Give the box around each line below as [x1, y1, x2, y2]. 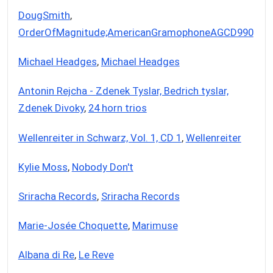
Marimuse [132, 219, 178, 232]
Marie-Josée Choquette [18, 219, 128, 232]
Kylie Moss [18, 160, 68, 173]
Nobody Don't [71, 160, 133, 173]
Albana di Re [18, 248, 74, 261]
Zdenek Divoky [18, 102, 84, 115]
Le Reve [78, 248, 114, 261]
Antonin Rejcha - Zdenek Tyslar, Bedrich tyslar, [18, 85, 229, 97]
